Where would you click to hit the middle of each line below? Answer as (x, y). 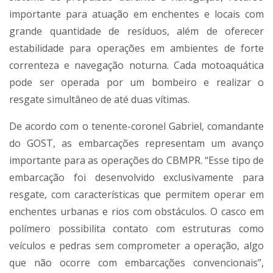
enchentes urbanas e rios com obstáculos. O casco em (136, 212)
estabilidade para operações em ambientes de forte (136, 48)
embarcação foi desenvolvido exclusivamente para (136, 178)
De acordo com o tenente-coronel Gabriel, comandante (136, 126)
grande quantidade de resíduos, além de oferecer (136, 31)
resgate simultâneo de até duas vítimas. (99, 100)
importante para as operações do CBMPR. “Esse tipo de (136, 161)
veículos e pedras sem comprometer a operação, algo (136, 246)
